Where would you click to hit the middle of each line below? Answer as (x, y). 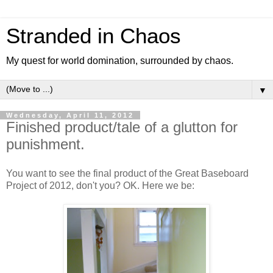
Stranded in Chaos (94, 36)
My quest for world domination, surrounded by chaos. (120, 61)
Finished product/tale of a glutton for (122, 127)
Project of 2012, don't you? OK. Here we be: (100, 185)
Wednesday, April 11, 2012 (70, 115)
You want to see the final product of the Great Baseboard (127, 173)
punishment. (45, 144)
